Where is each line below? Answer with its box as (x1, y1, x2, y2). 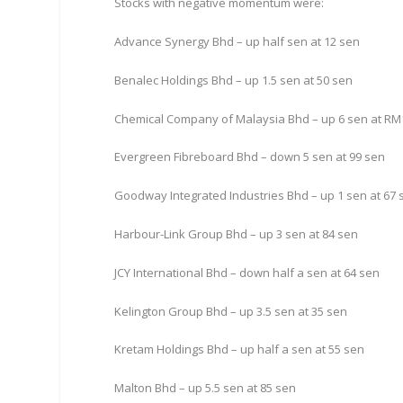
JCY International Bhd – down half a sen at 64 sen (114, 264, 381, 281)
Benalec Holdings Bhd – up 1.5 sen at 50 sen (114, 71, 354, 88)
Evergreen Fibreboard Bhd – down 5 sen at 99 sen (114, 148, 386, 166)
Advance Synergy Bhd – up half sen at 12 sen (114, 32, 361, 49)
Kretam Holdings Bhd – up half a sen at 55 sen (114, 341, 365, 358)
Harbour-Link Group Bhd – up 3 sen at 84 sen (114, 225, 359, 242)
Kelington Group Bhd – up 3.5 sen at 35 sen (114, 302, 348, 319)
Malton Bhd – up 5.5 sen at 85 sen (114, 380, 297, 397)
